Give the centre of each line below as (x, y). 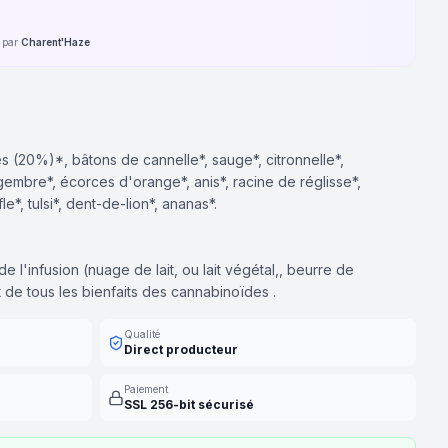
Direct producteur (181, 349)
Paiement (146, 389)
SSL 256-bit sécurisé (189, 404)
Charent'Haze (55, 42)
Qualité (142, 334)
